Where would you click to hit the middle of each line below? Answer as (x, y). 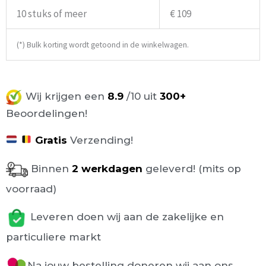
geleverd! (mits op (193, 168)
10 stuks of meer (52, 14)
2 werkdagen (106, 168)
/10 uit (140, 96)
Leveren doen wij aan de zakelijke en (126, 217)
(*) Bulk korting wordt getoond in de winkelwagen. (103, 45)
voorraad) (31, 189)
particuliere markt (53, 237)
